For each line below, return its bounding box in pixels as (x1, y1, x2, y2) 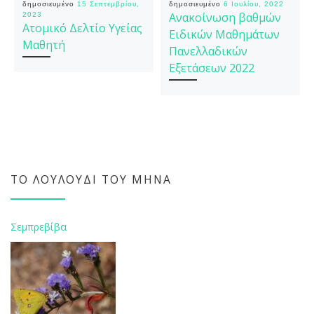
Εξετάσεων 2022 (168, 60, 254, 76)
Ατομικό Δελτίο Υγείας (22, 20, 142, 36)
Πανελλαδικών (168, 43, 247, 60)
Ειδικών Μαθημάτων (168, 27, 280, 43)
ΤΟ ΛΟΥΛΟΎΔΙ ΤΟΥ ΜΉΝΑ (11, 171, 172, 187)
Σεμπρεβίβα (11, 219, 67, 233)
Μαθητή (22, 37, 65, 53)
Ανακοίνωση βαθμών (168, 10, 281, 26)
